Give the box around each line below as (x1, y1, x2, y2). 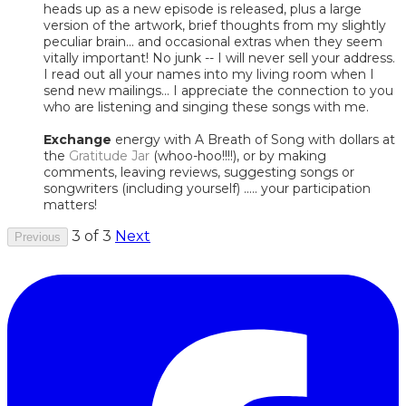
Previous (14, 229, 61, 244)
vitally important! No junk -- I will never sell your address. (43, 49, 395, 66)
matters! (43, 196, 97, 213)
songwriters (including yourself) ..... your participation (43, 179, 371, 197)
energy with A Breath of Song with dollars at (111, 130, 395, 148)
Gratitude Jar (69, 147, 150, 164)
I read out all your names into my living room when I (43, 65, 374, 82)
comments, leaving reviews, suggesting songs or (43, 163, 354, 180)
